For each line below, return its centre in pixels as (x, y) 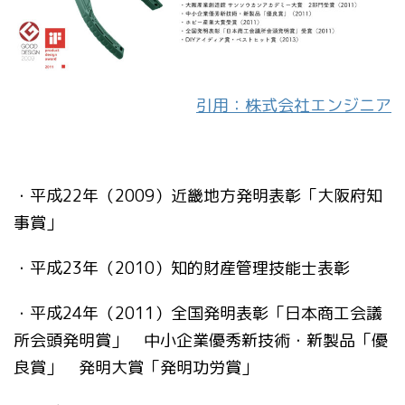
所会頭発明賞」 (79, 341)
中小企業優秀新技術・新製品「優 (266, 341)
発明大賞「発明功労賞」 (168, 368)
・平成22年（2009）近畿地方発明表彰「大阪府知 (198, 196)
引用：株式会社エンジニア (294, 106)
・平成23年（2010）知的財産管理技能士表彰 (182, 268)
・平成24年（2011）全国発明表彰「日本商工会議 (198, 314)
